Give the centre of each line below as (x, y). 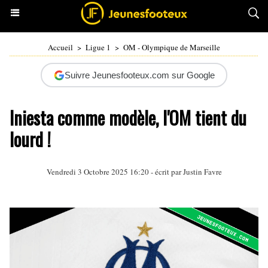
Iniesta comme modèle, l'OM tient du (128, 118)
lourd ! (30, 139)
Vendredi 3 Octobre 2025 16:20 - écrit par (115, 172)
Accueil (60, 47)
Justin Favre (202, 172)
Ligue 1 (98, 47)
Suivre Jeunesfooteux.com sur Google (139, 75)
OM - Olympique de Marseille (172, 47)
